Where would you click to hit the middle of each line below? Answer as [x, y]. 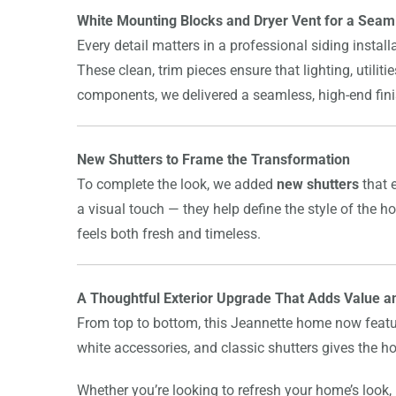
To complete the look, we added [177, 184]
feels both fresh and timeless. [169, 233]
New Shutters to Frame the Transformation [213, 159]
